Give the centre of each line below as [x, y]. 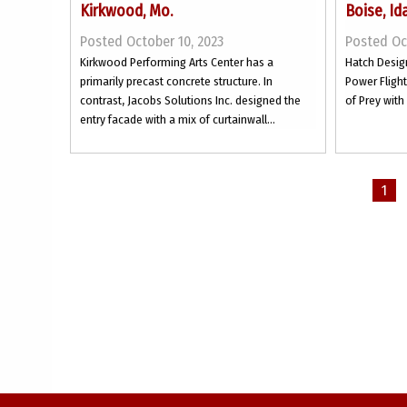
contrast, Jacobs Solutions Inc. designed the [190, 100]
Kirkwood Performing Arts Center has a [177, 62]
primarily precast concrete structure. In [176, 81]
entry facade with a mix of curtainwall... [178, 119]
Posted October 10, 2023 [152, 41]
